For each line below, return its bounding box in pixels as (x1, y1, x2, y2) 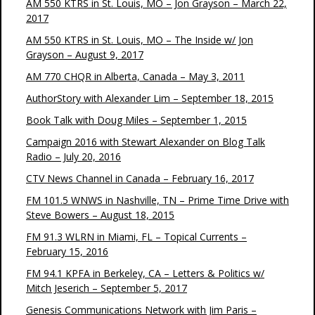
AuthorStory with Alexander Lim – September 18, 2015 (26, 91, 274, 105)
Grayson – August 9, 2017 (26, 48, 143, 61)
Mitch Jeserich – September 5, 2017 (26, 281, 187, 295)
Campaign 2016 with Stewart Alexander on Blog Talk (26, 135, 265, 148)
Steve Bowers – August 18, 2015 (26, 208, 174, 221)
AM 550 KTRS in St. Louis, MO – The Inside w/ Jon (26, 33, 253, 46)
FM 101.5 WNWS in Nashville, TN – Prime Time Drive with (26, 193, 289, 207)
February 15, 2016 (26, 245, 108, 258)
